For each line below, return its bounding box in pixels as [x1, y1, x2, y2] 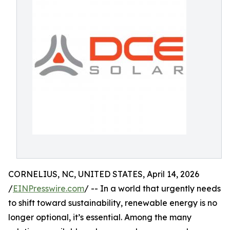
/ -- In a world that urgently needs [84, 183, 221, 194]
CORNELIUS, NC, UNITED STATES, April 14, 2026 [8, 169, 199, 179]
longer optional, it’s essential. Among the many [8, 212, 191, 222]
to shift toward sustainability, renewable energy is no [8, 198, 217, 208]
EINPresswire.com [13, 183, 84, 194]
